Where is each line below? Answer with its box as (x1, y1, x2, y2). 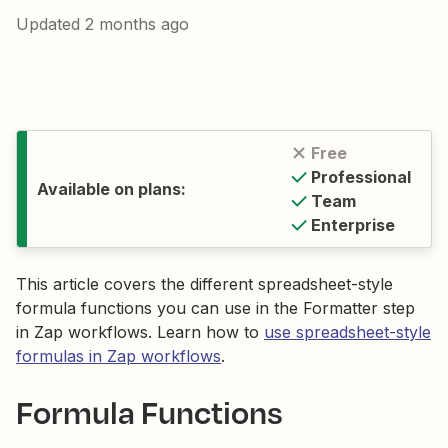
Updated (16, 14, 85, 34)
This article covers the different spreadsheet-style (16, 274, 393, 294)
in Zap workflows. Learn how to (16, 322, 264, 342)
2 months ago (85, 14, 189, 34)
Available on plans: (37, 179, 186, 199)
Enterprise (311, 215, 395, 235)
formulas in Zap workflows (16, 346, 221, 366)
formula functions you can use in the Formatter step (16, 298, 415, 318)
